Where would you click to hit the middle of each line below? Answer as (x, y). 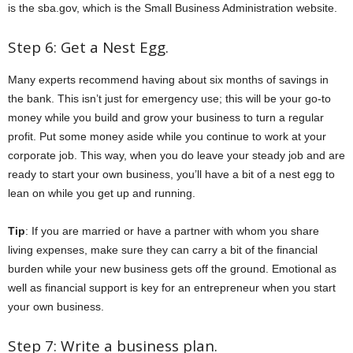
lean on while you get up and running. (102, 193)
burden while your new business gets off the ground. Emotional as (172, 269)
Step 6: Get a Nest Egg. (88, 48)
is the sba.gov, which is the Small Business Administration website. (173, 8)
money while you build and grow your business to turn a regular (166, 118)
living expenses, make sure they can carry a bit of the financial (163, 250)
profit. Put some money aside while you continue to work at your (167, 137)
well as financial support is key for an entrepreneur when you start (172, 288)
